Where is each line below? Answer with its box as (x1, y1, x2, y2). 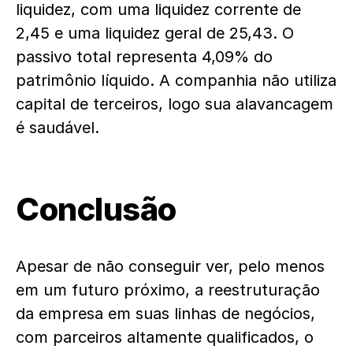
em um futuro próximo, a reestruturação (16, 281, 320, 300)
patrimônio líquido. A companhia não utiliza (16, 71, 336, 91)
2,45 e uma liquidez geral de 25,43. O (16, 24, 294, 43)
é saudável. (16, 118, 99, 138)
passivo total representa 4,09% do (16, 47, 273, 67)
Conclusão (16, 190, 183, 229)
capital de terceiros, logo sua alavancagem (16, 95, 333, 114)
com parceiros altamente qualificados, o (16, 328, 314, 347)
